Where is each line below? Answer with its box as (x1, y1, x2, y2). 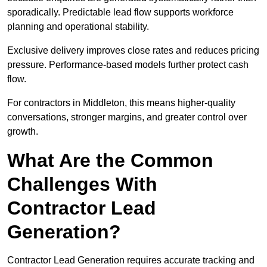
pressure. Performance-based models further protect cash (7, 60, 249, 70)
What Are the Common (7, 150, 213, 172)
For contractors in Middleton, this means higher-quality (7, 98, 235, 108)
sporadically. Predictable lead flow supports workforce (7, 7, 234, 18)
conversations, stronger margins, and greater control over (7, 112, 247, 123)
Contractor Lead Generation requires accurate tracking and (7, 255, 254, 266)
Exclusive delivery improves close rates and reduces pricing (7, 45, 259, 56)
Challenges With (7, 173, 157, 195)
